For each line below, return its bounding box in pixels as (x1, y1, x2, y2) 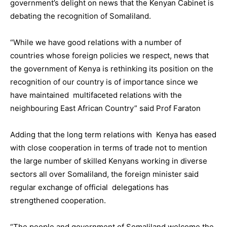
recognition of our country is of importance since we (10, 77, 198, 87)
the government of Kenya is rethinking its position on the (10, 63, 213, 73)
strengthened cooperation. (10, 195, 106, 205)
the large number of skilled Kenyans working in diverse (10, 156, 207, 166)
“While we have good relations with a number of (10, 37, 181, 47)
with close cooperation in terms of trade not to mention (10, 142, 207, 153)
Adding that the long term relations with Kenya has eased (10, 129, 216, 139)
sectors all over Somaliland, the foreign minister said (10, 169, 199, 179)
